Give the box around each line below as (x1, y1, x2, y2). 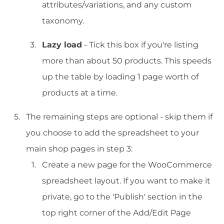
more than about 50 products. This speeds (42, 56, 211, 66)
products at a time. (42, 88, 117, 98)
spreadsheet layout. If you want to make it (42, 176, 210, 186)
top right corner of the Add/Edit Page (42, 208, 191, 218)
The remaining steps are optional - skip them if (26, 112, 212, 122)
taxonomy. (42, 16, 84, 26)
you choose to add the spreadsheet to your (26, 128, 199, 138)
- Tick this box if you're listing (82, 40, 198, 50)
